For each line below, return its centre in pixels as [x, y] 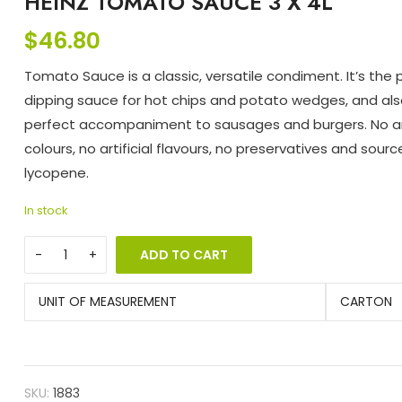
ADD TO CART [184, 255]
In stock [46, 211]
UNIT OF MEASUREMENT [108, 302]
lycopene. [57, 173]
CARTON [367, 302]
